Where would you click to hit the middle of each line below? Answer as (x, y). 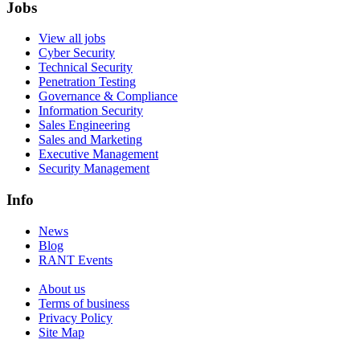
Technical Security (86, 67)
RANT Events (76, 260)
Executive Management (98, 154)
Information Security (91, 111)
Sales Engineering (84, 125)
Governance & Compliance (108, 96)
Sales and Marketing (90, 140)
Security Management (94, 169)
